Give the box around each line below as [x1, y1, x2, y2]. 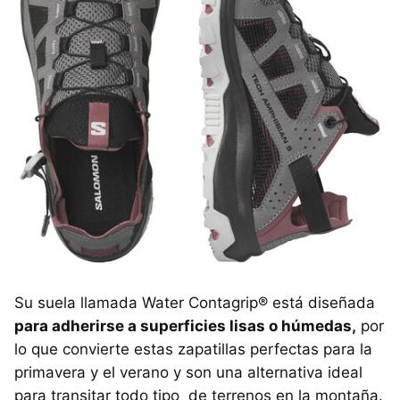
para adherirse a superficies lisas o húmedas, [14, 317, 356, 336]
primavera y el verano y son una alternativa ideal [14, 363, 362, 382]
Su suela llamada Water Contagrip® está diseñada [14, 294, 375, 312]
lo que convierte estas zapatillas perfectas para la [14, 340, 372, 359]
